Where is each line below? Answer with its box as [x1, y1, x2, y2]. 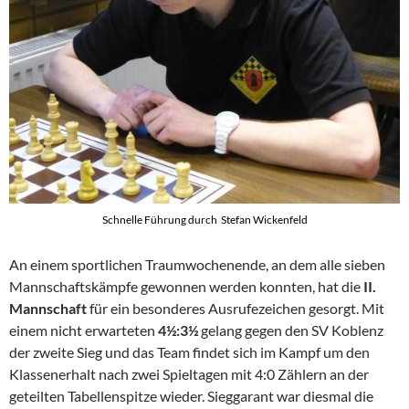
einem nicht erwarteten [9, 320, 158, 339]
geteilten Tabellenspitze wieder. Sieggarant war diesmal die [9, 386, 373, 404]
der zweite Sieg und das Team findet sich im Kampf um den [9, 342, 370, 361]
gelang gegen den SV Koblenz [201, 320, 383, 339]
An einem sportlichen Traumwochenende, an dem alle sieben [9, 255, 385, 273]
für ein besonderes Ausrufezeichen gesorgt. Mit [89, 299, 384, 317]
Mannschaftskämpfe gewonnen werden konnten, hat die [9, 277, 363, 295]
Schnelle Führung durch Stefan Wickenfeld [101, 212, 308, 226]
